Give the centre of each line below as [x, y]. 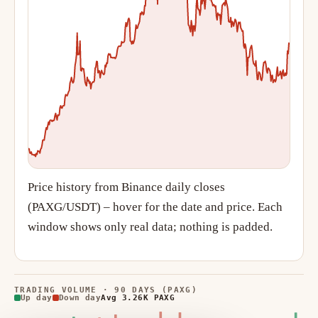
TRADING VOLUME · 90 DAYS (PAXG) [106, 290]
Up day [37, 297]
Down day [80, 297]
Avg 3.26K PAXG [138, 297]
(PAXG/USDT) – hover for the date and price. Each [155, 207]
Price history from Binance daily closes [126, 187]
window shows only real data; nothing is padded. [150, 227]
